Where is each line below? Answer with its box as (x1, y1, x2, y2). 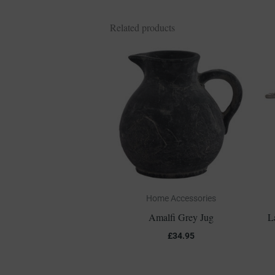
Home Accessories (145, 193, 216, 203)
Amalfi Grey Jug (148, 210, 214, 223)
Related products (109, 21, 175, 34)
